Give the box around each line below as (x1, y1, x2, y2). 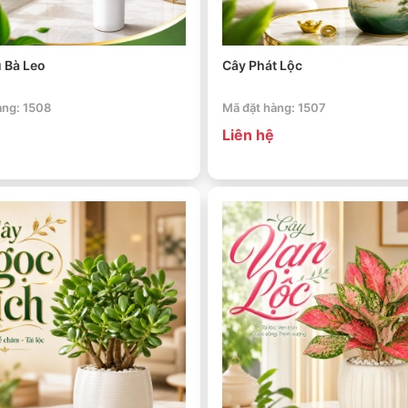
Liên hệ (222, 126, 274, 145)
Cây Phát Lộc (222, 56, 302, 73)
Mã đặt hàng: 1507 (222, 100, 326, 116)
